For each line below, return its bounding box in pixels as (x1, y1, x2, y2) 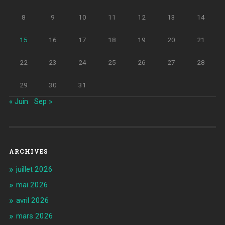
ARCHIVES (9, 147, 48, 155)
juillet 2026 (16, 164, 53, 174)
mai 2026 (16, 180, 48, 189)
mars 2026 (16, 211, 53, 220)
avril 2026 (16, 195, 49, 205)
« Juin (9, 96, 28, 106)
